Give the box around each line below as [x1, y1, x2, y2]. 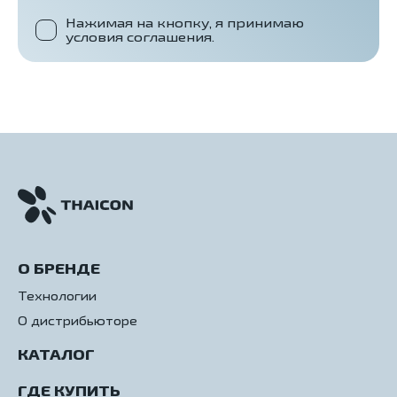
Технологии [18, 289, 97, 304]
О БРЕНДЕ [18, 261, 100, 277]
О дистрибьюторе [18, 314, 137, 329]
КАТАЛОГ [18, 346, 95, 363]
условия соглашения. [66, 29, 214, 45]
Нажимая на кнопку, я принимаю [66, 15, 304, 31]
